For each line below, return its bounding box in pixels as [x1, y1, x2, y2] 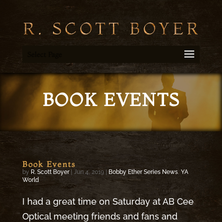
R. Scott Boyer [30, 168, 69, 175]
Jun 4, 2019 [73, 168, 104, 175]
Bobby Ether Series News [108, 168, 178, 175]
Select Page [27, 50, 62, 59]
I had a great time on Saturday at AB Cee [22, 196, 194, 207]
